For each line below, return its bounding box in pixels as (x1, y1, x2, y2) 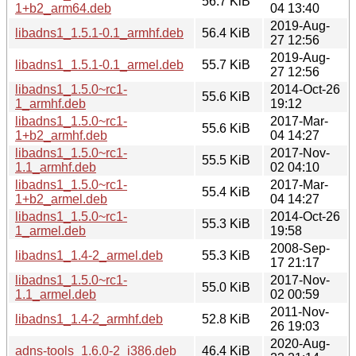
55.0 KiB (202, 280, 250, 294)
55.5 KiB (202, 153, 250, 167)
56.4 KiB (202, 25, 250, 40)
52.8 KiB (202, 311, 250, 326)
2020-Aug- (270, 336, 330, 350)
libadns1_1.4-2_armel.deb (15, 248, 163, 262)
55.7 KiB (202, 57, 250, 72)
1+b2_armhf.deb (15, 128, 107, 142)
